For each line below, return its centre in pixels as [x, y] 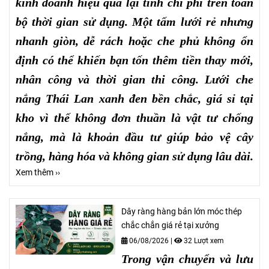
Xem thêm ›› [38, 172]
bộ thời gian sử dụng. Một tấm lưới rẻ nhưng [134, 21]
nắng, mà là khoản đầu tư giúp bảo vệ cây [134, 137]
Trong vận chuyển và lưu [187, 258]
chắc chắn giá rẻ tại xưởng [171, 225]
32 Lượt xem [203, 240]
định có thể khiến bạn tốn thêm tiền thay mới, [134, 60]
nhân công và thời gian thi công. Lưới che [134, 79]
